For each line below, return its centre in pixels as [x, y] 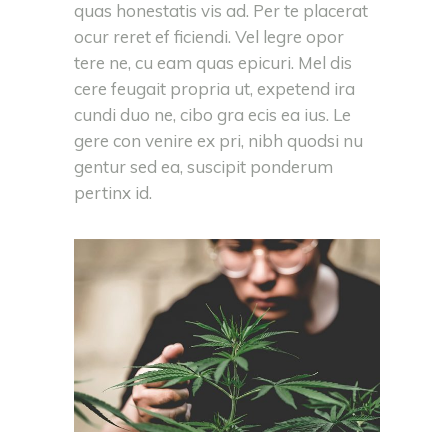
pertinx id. [113, 193]
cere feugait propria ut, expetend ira [214, 89]
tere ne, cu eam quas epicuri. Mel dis [213, 63]
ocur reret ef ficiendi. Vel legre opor [209, 37]
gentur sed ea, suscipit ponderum [203, 167]
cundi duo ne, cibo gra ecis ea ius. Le [212, 115]
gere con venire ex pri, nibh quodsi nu [218, 141]
